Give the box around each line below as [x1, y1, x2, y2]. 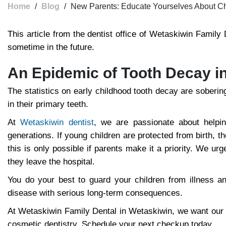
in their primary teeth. [8, 99, 88, 109]
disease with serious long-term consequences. [8, 188, 183, 198]
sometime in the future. [8, 42, 94, 52]
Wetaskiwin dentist [20, 118, 94, 128]
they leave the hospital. [8, 157, 95, 167]
